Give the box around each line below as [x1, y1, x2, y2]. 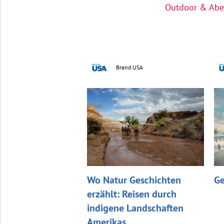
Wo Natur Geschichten [86, 173, 181, 186]
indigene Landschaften [86, 201, 183, 214]
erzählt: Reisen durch [86, 187, 176, 200]
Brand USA [115, 63, 143, 71]
